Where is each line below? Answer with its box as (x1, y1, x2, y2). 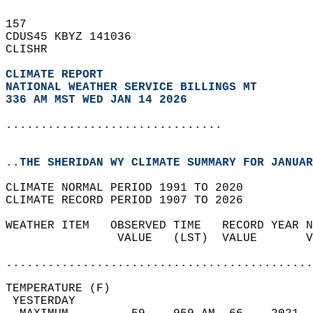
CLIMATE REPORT (6, 68, 110, 81)
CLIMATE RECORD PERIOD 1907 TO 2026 (6, 194, 257, 207)
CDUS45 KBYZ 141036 (6, 31, 145, 43)
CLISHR (6, 43, 61, 56)
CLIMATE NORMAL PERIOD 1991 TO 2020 (6, 182, 257, 194)
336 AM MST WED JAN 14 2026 (6, 94, 187, 106)
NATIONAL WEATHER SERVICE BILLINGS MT (6, 81, 257, 94)
